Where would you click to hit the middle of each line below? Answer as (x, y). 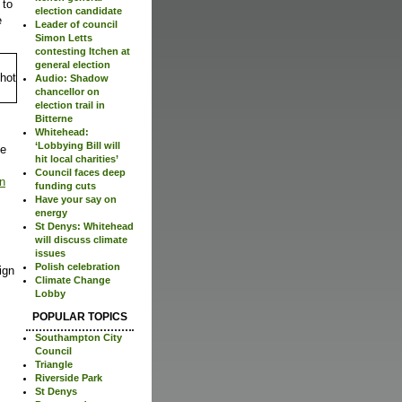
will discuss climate (81, 240)
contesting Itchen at (83, 52)
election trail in (70, 105)
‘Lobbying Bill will (78, 146)
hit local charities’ (77, 159)
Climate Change (73, 280)
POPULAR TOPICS (80, 317)
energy (51, 213)
